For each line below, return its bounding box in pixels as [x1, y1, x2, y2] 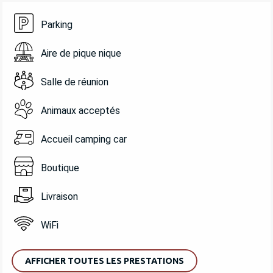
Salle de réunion [40, 76, 108, 88]
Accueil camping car [40, 133, 127, 146]
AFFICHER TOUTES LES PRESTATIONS [25, 255, 184, 266]
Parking [40, 19, 73, 31]
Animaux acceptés [40, 105, 120, 117]
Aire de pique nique [40, 48, 121, 60]
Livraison [40, 191, 78, 203]
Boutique [40, 162, 79, 174]
